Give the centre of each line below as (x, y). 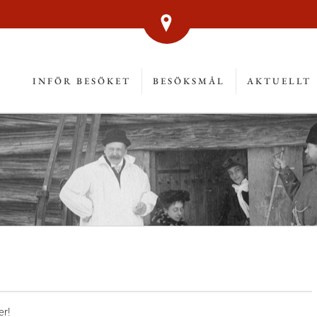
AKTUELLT (279, 81)
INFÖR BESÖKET (82, 81)
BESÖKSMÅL (189, 81)
